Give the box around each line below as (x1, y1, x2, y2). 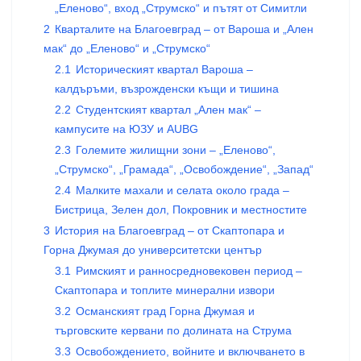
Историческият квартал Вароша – (76, 63, 253, 76)
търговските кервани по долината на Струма (55, 324, 292, 337)
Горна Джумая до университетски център (44, 243, 262, 256)
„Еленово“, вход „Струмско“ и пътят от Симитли (55, 2, 307, 15)
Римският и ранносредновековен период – (76, 264, 302, 277)
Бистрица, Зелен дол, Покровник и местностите (55, 203, 307, 216)
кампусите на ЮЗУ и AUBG (55, 122, 198, 135)
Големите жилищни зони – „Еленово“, (76, 143, 276, 156)
